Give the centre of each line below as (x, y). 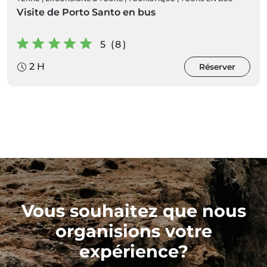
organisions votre (133, 231)
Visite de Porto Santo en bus (86, 13)
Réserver (217, 67)
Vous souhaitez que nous (133, 211)
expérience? (133, 252)
